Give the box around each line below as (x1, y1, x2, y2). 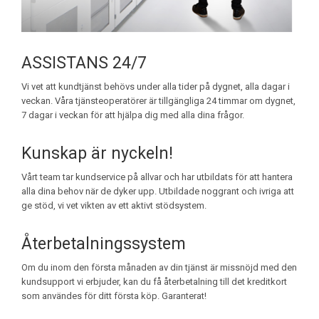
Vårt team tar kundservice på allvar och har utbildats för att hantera (21, 171, 293, 182)
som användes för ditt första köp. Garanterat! (21, 290, 206, 301)
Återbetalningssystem (21, 234, 186, 253)
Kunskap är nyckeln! (21, 143, 173, 163)
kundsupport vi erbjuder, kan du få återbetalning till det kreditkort (21, 276, 287, 287)
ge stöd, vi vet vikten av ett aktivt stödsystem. (21, 199, 206, 211)
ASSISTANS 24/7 (21, 53, 147, 73)
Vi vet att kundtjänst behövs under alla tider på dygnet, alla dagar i (21, 80, 290, 92)
